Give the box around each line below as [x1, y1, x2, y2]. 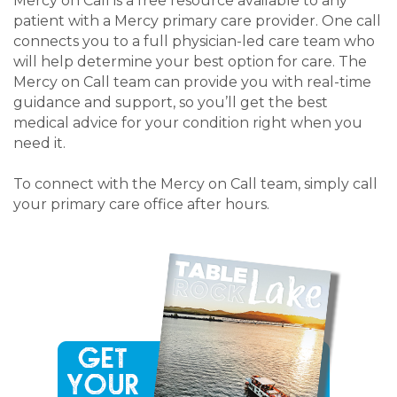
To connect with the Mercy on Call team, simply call [13, 175, 378, 192]
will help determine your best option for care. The [13, 52, 367, 70]
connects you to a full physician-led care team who [13, 32, 375, 50]
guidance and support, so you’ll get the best [13, 93, 328, 111]
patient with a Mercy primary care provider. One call [13, 12, 381, 29]
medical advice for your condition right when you [13, 113, 362, 131]
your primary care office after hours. [13, 195, 269, 213]
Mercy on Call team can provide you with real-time [13, 73, 371, 90]
